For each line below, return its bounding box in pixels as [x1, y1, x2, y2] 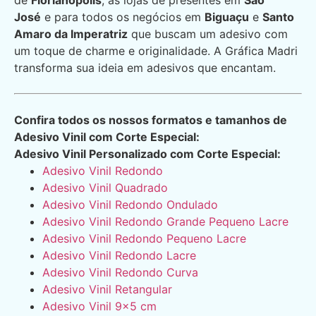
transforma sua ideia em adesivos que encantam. [14, 61, 276, 75]
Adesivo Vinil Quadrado [42, 181, 168, 195]
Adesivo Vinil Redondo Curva [42, 265, 198, 280]
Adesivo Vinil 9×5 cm [42, 299, 157, 314]
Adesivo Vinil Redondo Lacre [42, 248, 196, 263]
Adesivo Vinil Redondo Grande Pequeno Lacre [42, 214, 288, 229]
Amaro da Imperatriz [14, 27, 128, 42]
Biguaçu [205, 10, 249, 25]
